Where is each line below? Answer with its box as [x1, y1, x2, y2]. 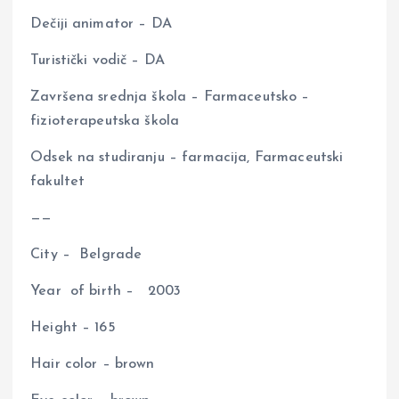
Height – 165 [30, 321, 116, 336]
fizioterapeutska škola [30, 113, 180, 128]
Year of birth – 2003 [30, 284, 182, 299]
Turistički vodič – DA [30, 53, 166, 68]
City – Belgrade [30, 248, 142, 263]
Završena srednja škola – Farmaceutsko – [30, 89, 310, 104]
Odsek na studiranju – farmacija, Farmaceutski [30, 151, 344, 166]
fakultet [30, 175, 85, 190]
